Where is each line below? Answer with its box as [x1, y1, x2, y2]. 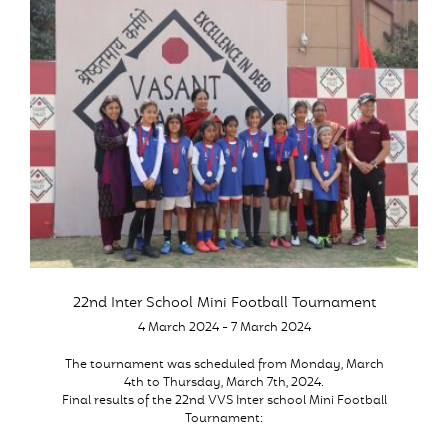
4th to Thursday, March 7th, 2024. [124, 374, 324, 392]
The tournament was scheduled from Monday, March [64, 356, 384, 374]
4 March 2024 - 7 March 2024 [137, 319, 311, 337]
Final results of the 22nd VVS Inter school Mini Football [61, 392, 387, 410]
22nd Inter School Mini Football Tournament [72, 293, 376, 314]
